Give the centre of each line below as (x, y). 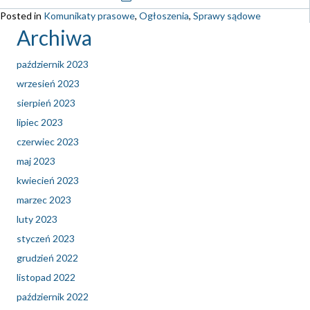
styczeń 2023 (46, 239)
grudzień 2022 (47, 258)
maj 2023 (36, 161)
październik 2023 (53, 64)
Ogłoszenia (164, 16)
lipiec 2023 (40, 122)
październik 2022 (53, 297)
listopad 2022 (46, 277)
